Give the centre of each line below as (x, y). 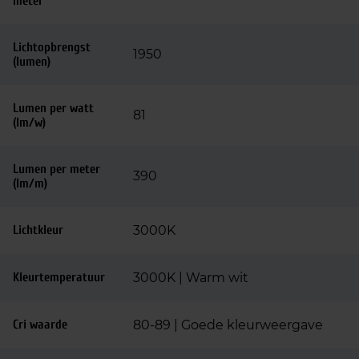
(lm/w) (29, 123)
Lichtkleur (38, 230)
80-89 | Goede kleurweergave (228, 325)
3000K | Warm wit (191, 278)
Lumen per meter (56, 169)
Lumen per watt (53, 108)
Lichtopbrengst (52, 47)
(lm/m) (30, 184)
